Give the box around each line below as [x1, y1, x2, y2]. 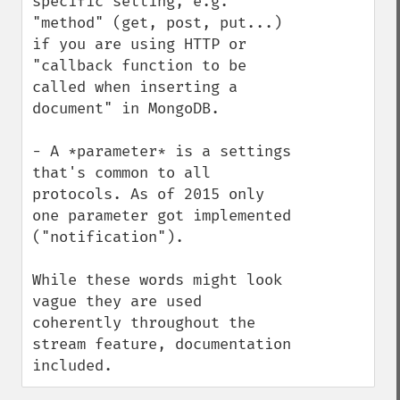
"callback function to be [32, 56, 246, 75]
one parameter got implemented [32, 206, 291, 225]
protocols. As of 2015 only [32, 185, 264, 204]
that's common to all [32, 163, 211, 182]
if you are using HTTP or [32, 35, 246, 54]
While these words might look [32, 271, 282, 289]
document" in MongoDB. [32, 99, 220, 118]
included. [32, 356, 112, 375]
